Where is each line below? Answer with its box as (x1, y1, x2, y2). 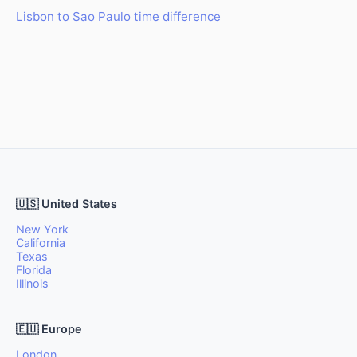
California (16, 236, 65, 249)
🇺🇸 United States (16, 197, 117, 210)
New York (16, 222, 69, 236)
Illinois (16, 277, 49, 290)
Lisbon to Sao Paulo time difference (16, 9, 221, 24)
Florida (16, 263, 52, 277)
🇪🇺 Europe (16, 322, 82, 335)
